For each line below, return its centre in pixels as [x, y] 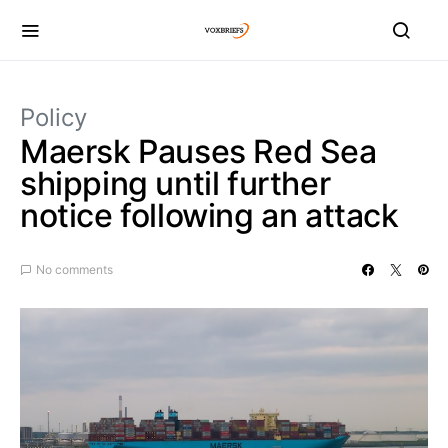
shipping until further [175, 183]
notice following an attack [209, 215]
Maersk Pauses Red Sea [198, 151]
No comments [74, 269]
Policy [53, 117]
